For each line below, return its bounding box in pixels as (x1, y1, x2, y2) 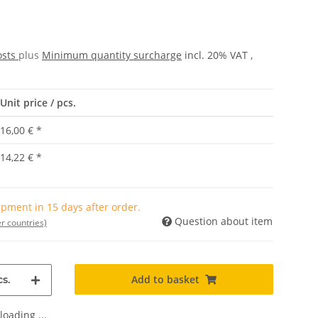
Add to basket (131, 273, 199, 286)
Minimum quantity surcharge (42, 48, 182, 62)
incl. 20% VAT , (185, 48, 253, 62)
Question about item (175, 214, 273, 228)
